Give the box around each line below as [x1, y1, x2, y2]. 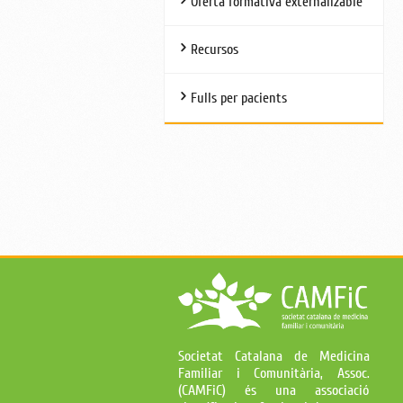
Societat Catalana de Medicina [178, 346, 370, 365]
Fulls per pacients [190, 88, 287, 107]
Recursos [190, 40, 238, 59]
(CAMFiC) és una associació [178, 381, 370, 399]
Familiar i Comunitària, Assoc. [178, 363, 370, 382]
